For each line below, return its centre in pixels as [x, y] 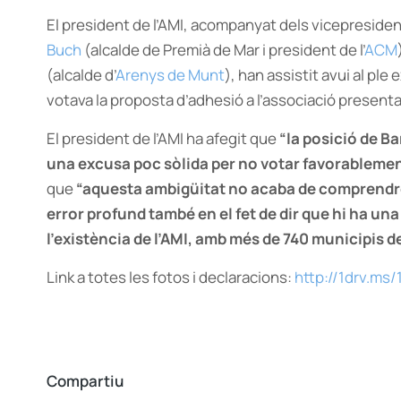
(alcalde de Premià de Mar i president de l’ [223, 50]
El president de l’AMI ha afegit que [162, 138]
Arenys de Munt [170, 75]
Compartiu [85, 381]
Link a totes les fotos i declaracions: [171, 277]
